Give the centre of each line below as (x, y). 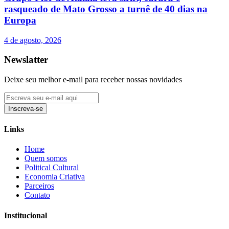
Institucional (26, 215)
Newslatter (26, 60)
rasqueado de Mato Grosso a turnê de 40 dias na (106, 9)
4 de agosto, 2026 (33, 40)
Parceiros (39, 186)
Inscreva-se (26, 108)
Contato (37, 195)
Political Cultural (52, 168)
